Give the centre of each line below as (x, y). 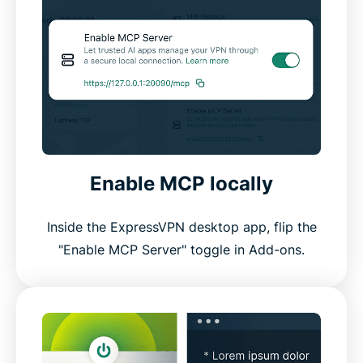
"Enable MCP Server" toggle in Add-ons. (181, 250)
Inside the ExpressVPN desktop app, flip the (181, 227)
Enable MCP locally (181, 184)
